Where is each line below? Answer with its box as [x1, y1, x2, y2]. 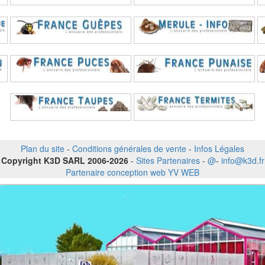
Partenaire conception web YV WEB [66, 166, 199, 179]
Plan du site [21, 143, 64, 155]
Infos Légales [194, 143, 244, 155]
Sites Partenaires [135, 154, 200, 167]
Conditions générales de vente [72, 143, 186, 155]
